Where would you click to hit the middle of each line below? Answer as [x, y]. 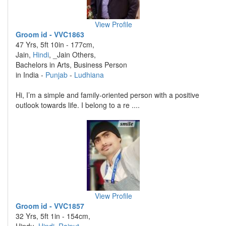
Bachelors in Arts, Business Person [71, 65]
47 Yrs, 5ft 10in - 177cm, [55, 44]
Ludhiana [89, 75]
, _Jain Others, [72, 54]
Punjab [56, 75]
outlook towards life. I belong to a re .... [78, 105]
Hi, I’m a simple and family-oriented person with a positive [107, 95]
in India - [31, 75]
